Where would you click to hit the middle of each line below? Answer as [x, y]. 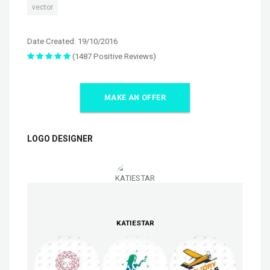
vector [42, 7]
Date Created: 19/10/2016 [72, 41]
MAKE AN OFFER [135, 97]
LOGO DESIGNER [60, 138]
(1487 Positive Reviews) [113, 56]
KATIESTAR [135, 223]
